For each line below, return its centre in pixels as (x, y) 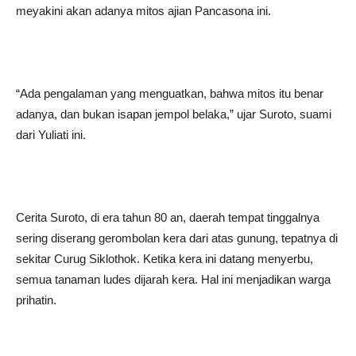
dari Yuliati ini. (51, 135)
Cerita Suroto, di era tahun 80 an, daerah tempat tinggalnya (168, 217)
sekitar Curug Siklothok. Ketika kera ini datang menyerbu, (164, 259)
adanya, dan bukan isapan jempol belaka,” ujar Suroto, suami (174, 114)
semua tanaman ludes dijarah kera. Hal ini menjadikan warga (173, 279)
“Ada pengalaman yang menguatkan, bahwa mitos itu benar (170, 93)
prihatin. (36, 300)
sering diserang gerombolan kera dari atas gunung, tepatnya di (177, 238)
